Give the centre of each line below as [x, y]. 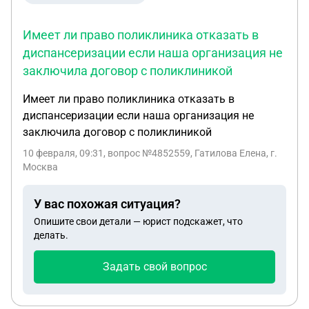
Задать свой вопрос [154, 267]
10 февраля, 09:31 [63, 153]
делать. [51, 235]
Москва [40, 167]
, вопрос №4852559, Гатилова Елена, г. [190, 153]
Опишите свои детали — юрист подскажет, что [138, 221]
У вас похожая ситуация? [107, 204]
